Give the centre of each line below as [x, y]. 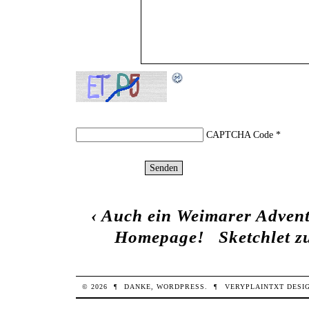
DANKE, [141, 287]
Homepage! [160, 237]
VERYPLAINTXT [254, 287]
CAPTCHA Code [239, 134]
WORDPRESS [181, 287]
